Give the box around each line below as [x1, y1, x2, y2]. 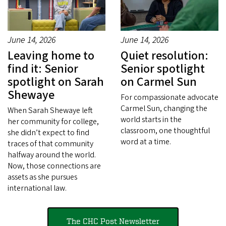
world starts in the [121, 114, 182, 126]
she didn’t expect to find [8, 127, 89, 139]
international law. [8, 183, 70, 194]
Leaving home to [8, 47, 94, 65]
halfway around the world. [8, 149, 96, 161]
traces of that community [8, 138, 93, 150]
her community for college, [8, 116, 99, 128]
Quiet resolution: [121, 47, 208, 65]
